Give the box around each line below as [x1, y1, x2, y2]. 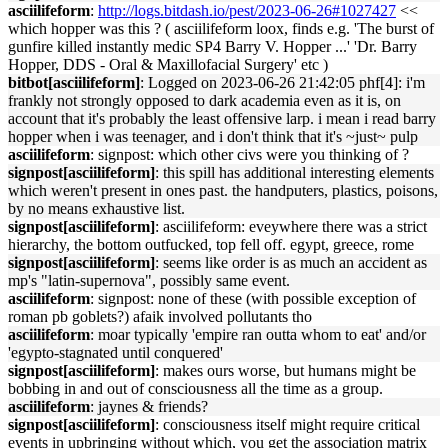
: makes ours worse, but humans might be [155, 362, 416, 379]
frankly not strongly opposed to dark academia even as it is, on [8, 92, 401, 109]
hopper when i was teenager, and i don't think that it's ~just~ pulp [8, 128, 418, 145]
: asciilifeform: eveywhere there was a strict [155, 218, 427, 235]
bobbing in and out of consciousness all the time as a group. [8, 380, 383, 397]
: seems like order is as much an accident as [155, 254, 427, 271]
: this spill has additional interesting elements [155, 164, 434, 181]
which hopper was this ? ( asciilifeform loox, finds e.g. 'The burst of [8, 20, 434, 37]
